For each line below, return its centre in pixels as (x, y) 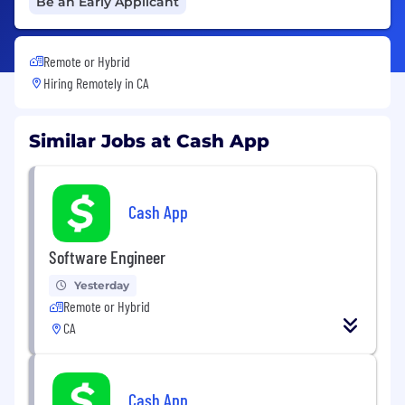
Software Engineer (107, 256)
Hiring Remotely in (90, 82)
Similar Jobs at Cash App (149, 141)
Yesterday (102, 285)
